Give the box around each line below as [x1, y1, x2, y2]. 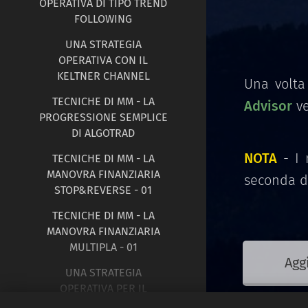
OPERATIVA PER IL [59, 281, 147, 295]
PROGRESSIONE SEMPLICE [38, 110, 168, 124]
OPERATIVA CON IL [58, 53, 148, 67]
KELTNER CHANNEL [56, 69, 150, 82]
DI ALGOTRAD [71, 126, 135, 140]
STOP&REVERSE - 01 [54, 183, 152, 197]
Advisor [243, 98, 292, 115]
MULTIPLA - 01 [69, 240, 137, 254]
